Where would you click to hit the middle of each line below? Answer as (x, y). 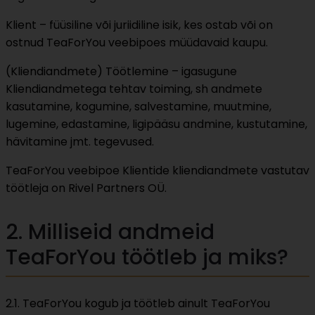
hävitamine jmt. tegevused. (80, 142)
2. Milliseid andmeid (110, 232)
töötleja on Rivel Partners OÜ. (86, 188)
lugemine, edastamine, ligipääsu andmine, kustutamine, (156, 124)
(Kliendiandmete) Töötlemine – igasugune (121, 72)
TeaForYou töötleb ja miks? (147, 258)
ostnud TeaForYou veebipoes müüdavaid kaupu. (137, 43)
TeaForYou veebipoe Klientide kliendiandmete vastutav (157, 171)
